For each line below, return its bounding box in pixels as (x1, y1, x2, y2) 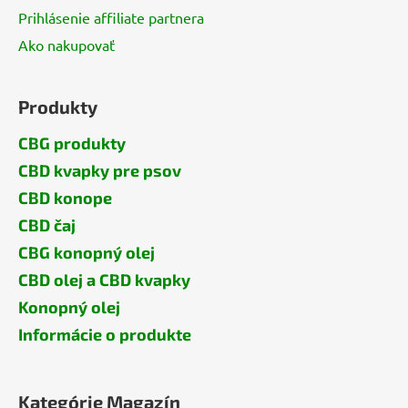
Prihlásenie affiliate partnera (18, 7, 204, 26)
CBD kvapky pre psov (18, 159, 181, 180)
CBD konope (18, 187, 112, 208)
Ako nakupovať (18, 35, 115, 54)
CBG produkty (18, 132, 126, 153)
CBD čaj (18, 214, 76, 235)
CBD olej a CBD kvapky (18, 269, 190, 290)
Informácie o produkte (18, 323, 191, 344)
